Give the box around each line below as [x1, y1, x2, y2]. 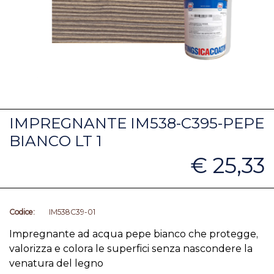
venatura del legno [9, 257, 103, 269]
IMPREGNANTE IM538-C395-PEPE [9, 114, 264, 132]
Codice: [9, 207, 35, 217]
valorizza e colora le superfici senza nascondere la [9, 243, 253, 254]
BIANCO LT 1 [9, 131, 102, 150]
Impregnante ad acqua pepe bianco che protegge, [9, 228, 258, 240]
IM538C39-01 [48, 207, 95, 217]
